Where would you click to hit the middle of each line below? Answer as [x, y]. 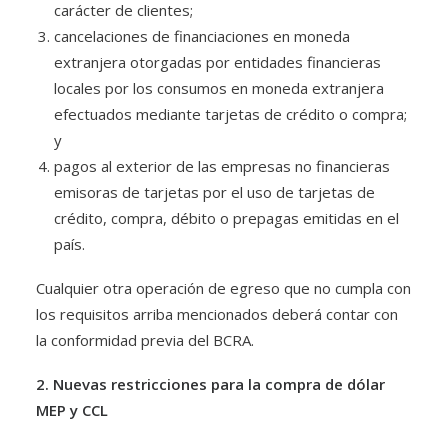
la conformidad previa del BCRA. [145, 340]
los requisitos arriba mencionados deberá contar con [217, 314]
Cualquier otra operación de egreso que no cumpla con [223, 288]
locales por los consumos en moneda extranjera [219, 88]
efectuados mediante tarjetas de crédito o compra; [230, 114]
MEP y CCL [72, 410]
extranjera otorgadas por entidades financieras [217, 62]
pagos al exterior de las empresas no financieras [222, 166]
